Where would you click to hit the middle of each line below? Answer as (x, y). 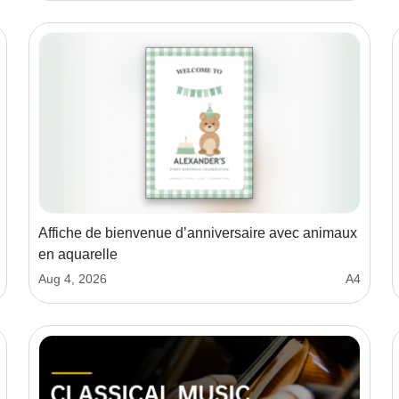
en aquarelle (78, 255)
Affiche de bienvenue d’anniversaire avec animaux (198, 233)
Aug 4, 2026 (73, 279)
